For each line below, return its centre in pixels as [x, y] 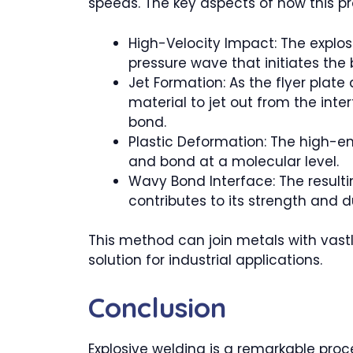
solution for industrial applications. [205, 260]
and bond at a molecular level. [234, 161]
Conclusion [157, 307]
